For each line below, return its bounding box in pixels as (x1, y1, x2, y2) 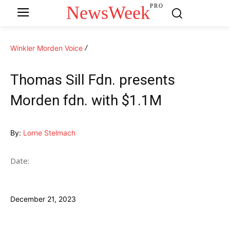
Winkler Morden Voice (10, 43, 83, 52)
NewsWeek (66, 2, 150, 23)
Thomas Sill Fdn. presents (10, 71, 175, 88)
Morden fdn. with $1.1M (10, 91, 162, 109)
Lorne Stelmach (23, 128, 75, 137)
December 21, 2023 (10, 194, 76, 203)
